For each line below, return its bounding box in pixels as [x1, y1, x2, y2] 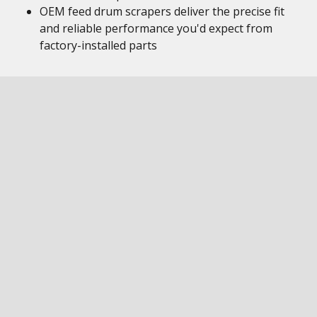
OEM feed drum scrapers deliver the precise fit [40, 4, 284, 19]
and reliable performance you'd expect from [40, 21, 272, 36]
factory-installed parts [40, 38, 157, 53]
